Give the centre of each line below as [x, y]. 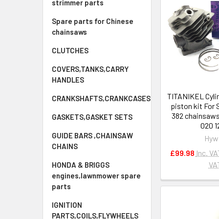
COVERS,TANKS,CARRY [90, 69]
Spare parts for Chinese [93, 21]
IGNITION [67, 205]
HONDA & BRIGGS [81, 165]
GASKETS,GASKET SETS [92, 117]
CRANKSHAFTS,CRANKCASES [101, 98]
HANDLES [68, 80]
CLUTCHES [70, 50]
